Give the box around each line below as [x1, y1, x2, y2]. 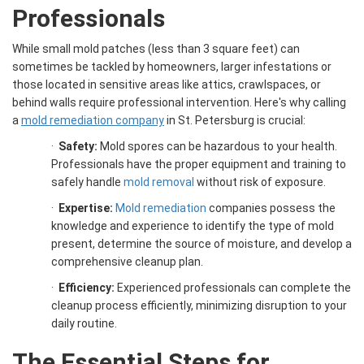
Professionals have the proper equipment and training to [51, 158, 346, 171]
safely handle [51, 175, 123, 189]
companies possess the [206, 201, 336, 215]
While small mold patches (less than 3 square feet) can [12, 42, 300, 56]
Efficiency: [58, 281, 115, 295]
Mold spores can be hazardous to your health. [97, 140, 337, 154]
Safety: [58, 140, 97, 154]
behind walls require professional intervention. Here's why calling [12, 96, 346, 110]
